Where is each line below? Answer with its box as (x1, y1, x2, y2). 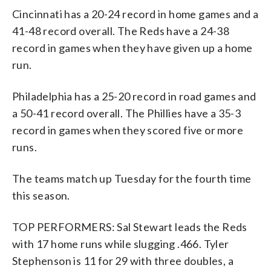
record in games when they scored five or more (12, 123, 243, 137)
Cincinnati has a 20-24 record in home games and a (12, 7, 259, 21)
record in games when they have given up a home (12, 41, 253, 54)
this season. (12, 188, 70, 202)
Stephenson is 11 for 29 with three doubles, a (12, 253, 233, 267)
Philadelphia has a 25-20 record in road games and (12, 89, 256, 103)
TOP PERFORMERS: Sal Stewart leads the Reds (12, 220, 247, 233)
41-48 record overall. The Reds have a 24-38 (12, 24, 230, 38)
